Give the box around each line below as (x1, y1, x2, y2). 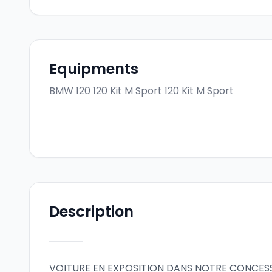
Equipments (49, 59, 138, 79)
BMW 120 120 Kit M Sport (49, 84, 162, 98)
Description (49, 202, 134, 222)
